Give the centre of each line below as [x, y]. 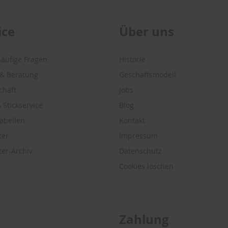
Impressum [138, 136]
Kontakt [132, 121]
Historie [132, 60]
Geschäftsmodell [148, 75]
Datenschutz [140, 151]
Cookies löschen [146, 166]
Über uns [147, 32]
